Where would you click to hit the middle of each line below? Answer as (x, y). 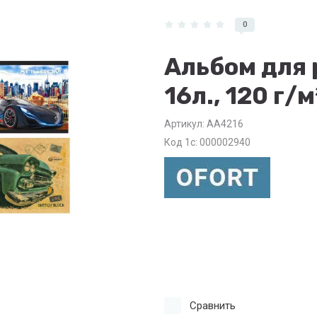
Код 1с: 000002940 (207, 143)
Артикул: (184, 124)
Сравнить (213, 306)
